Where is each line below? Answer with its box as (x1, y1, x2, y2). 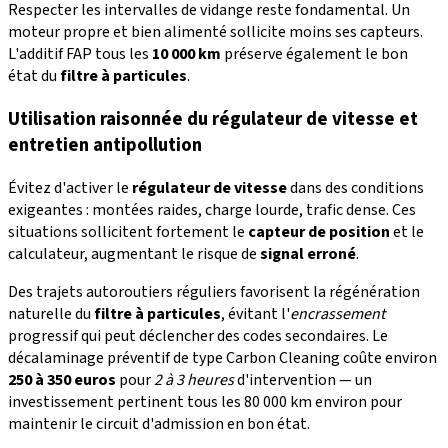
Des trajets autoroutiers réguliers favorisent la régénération (8, 280, 420, 303)
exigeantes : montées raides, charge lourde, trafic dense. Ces (8, 198, 416, 221)
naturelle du (8, 302, 94, 325)
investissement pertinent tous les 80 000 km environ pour (8, 390, 402, 413)
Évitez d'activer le (8, 176, 132, 199)
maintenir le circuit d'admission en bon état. (8, 412, 310, 435)
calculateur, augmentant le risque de (8, 242, 260, 265)
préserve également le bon (221, 43, 408, 66)
